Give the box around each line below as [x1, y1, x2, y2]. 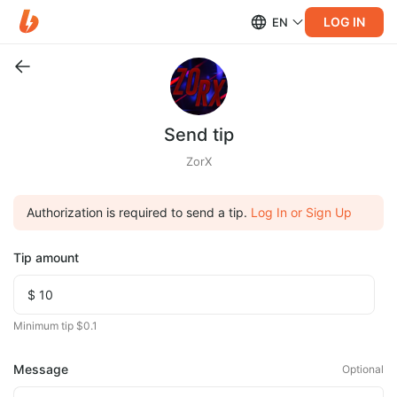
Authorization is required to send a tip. [27, 205, 247, 220]
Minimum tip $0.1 [13, 319, 97, 332]
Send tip [163, 124, 234, 145]
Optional [342, 362, 384, 376]
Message [13, 362, 68, 377]
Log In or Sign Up [251, 205, 352, 220]
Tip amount [13, 250, 79, 265]
